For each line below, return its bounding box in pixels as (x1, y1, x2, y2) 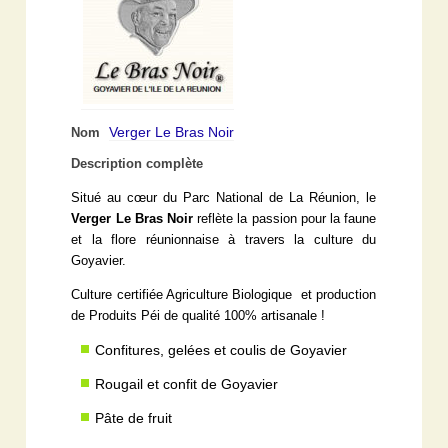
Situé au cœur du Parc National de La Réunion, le (71, 190, 377, 205)
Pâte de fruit (95, 409, 173, 426)
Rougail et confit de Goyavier (95, 375, 279, 392)
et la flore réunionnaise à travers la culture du (71, 232, 377, 247)
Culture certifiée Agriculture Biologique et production (71, 287, 377, 302)
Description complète (71, 156, 204, 171)
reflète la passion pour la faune (193, 211, 377, 226)
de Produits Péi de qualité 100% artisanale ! (71, 308, 326, 323)
